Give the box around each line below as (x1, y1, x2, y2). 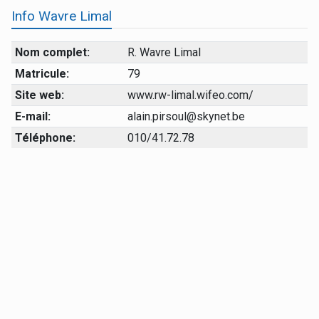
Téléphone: (14, 130, 75, 145)
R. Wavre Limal (127, 45, 201, 59)
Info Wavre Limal (11, 7, 112, 24)
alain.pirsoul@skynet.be (127, 109, 245, 123)
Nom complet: (14, 45, 90, 59)
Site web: (14, 88, 64, 102)
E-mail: (14, 109, 51, 123)
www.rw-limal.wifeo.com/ (127, 88, 253, 102)
